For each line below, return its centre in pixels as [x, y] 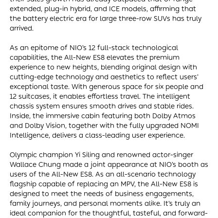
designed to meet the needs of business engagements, [102, 194]
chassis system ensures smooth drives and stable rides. [102, 106]
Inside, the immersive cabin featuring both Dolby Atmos [103, 116]
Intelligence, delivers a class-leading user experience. [97, 135]
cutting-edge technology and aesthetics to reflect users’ [104, 77]
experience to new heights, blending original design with [103, 67]
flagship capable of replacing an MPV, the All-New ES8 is [104, 184]
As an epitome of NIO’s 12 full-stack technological [94, 48]
